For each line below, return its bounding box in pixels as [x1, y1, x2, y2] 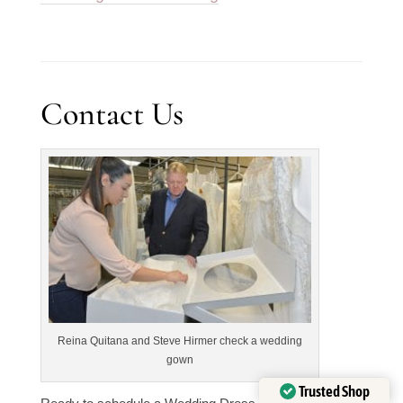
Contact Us [40, 94, 184, 133]
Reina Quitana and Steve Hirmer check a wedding [57, 334, 302, 347]
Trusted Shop [298, 381, 370, 400]
